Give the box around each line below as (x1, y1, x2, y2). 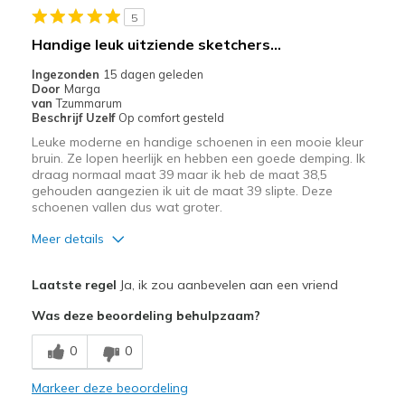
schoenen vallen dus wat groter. (31, 198, 222, 215)
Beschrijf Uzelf (31, 109, 118, 125)
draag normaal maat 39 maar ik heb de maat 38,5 (31, 165, 327, 183)
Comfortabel (35, 290, 105, 306)
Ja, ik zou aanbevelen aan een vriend (116, 276, 338, 293)
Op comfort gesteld (118, 109, 224, 125)
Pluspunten (31, 263, 104, 280)
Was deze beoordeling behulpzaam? (31, 306, 260, 324)
